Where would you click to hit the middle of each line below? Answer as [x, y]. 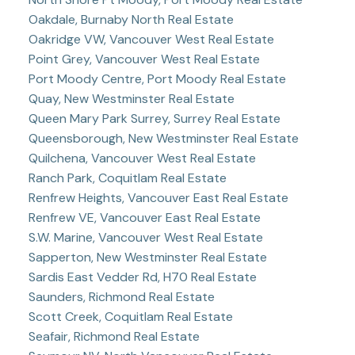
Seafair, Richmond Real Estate [114, 337]
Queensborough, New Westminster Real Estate [163, 139]
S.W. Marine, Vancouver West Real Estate [145, 238]
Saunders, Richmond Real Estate [121, 297]
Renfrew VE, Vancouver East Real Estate [144, 218]
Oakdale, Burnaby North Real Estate [131, 20]
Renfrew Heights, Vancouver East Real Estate [158, 198]
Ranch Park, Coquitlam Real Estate [127, 178]
